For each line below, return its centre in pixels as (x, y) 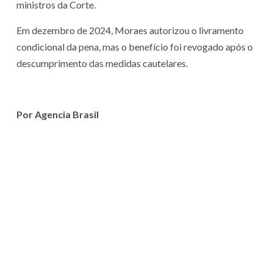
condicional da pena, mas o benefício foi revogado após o (135, 47)
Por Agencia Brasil (58, 115)
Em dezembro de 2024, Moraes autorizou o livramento (130, 30)
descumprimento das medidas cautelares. (102, 63)
